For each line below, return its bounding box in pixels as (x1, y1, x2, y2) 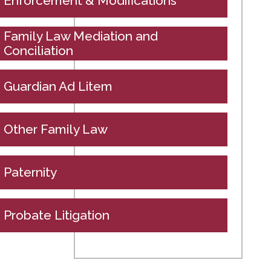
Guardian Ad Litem (4, 79, 113, 94)
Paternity (4, 165, 57, 180)
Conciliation (4, 43, 73, 58)
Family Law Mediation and (4, 28, 158, 44)
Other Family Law (4, 122, 108, 137)
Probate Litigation (4, 207, 109, 223)
